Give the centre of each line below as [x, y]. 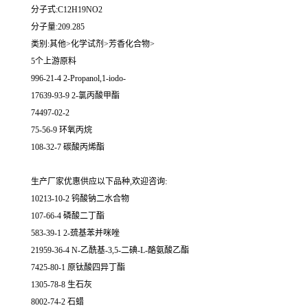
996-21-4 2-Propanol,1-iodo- [78, 79]
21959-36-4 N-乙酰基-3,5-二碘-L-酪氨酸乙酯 [110, 251]
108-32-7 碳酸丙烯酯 [68, 147]
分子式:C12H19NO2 [67, 10]
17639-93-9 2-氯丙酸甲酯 [75, 96]
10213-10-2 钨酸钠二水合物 [80, 199]
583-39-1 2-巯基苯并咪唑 [75, 233]
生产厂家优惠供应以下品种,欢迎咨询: [99, 182]
